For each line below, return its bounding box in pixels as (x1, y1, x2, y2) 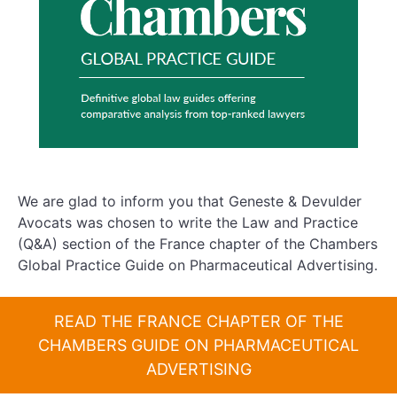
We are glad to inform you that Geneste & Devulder (18, 191, 362, 210)
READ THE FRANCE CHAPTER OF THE (53, 311, 344, 331)
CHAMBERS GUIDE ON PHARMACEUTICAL (38, 335, 359, 354)
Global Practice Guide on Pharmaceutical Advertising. (18, 255, 378, 274)
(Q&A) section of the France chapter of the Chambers (18, 234, 378, 253)
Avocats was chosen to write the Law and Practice (18, 213, 358, 231)
